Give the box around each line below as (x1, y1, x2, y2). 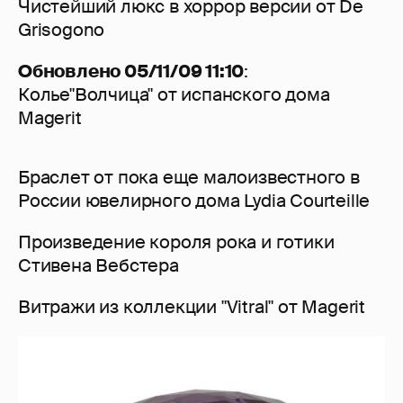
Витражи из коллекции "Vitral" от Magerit (18, 295, 365, 319)
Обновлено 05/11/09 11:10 (18, 59, 245, 84)
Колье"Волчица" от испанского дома (18, 83, 330, 107)
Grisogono (18, 18, 105, 42)
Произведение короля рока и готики (18, 230, 335, 255)
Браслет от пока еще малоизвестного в (18, 166, 360, 190)
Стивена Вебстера (18, 254, 179, 278)
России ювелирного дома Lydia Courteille (18, 189, 371, 213)
